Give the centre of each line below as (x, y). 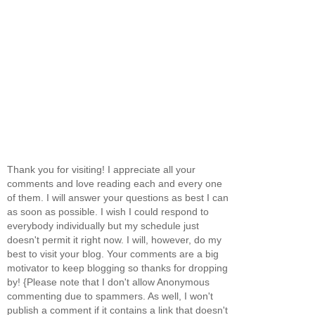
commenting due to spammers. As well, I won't (110, 296)
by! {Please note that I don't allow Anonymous (108, 282)
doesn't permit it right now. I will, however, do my (114, 240)
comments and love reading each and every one (115, 184)
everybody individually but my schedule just (103, 226)
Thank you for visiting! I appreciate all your (101, 170)
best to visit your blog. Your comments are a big (113, 254)
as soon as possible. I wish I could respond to (108, 212)
